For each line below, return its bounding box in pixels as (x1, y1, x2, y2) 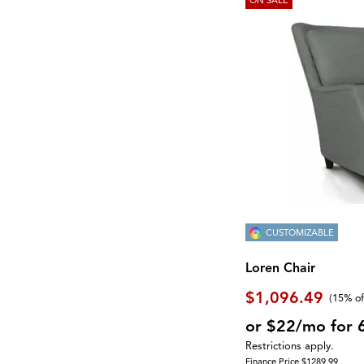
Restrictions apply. (245, 340, 335, 353)
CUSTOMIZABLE (266, 226, 335, 238)
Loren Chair (245, 259, 316, 276)
